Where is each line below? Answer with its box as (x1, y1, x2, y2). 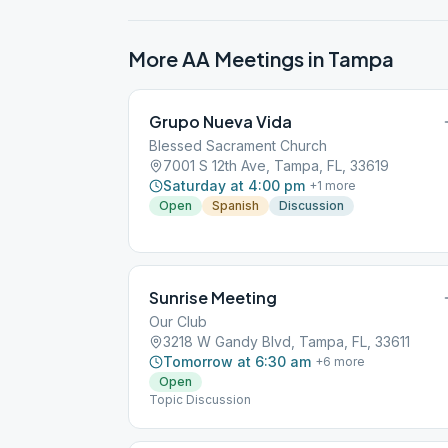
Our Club (149, 313, 207, 330)
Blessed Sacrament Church (149, 137, 327, 154)
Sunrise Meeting (149, 287, 277, 308)
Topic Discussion (149, 392, 251, 407)
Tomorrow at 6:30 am (163, 353, 311, 370)
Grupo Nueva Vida (149, 111, 292, 132)
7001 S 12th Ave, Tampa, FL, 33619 (163, 157, 389, 174)
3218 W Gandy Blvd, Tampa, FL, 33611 (163, 333, 410, 350)
